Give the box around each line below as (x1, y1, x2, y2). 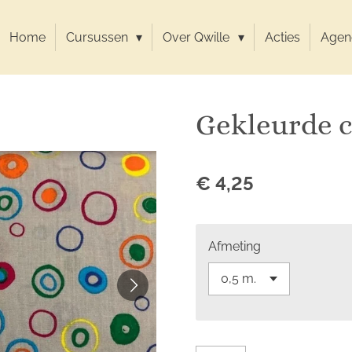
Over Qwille (163, 30, 233, 45)
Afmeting (208, 239, 261, 254)
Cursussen (66, 30, 132, 45)
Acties (264, 30, 300, 45)
